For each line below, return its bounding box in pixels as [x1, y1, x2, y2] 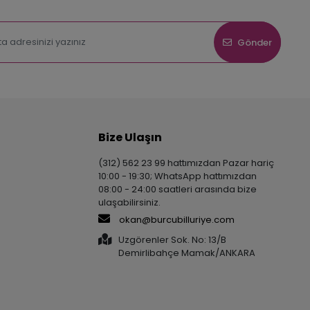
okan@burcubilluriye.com [116, 213, 235, 227]
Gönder [237, 35, 272, 49]
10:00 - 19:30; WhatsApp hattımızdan [98, 170, 257, 183]
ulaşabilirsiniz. [98, 196, 161, 210]
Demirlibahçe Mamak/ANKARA [118, 246, 255, 260]
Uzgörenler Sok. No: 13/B [118, 233, 226, 247]
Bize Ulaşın [98, 129, 162, 146]
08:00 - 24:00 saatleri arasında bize [98, 183, 257, 197]
